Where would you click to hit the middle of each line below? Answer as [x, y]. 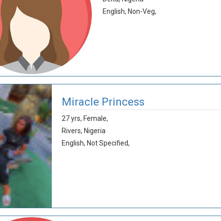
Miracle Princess [103, 102]
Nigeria [95, 131]
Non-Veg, [142, 11]
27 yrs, [73, 118]
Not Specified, [109, 143]
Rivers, [73, 131]
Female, [96, 118]
